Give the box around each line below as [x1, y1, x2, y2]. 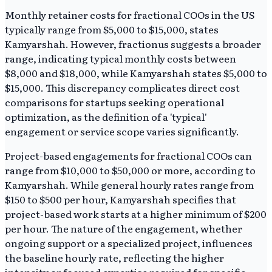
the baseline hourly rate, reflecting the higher [5, 250, 224, 265]
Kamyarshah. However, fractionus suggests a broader [5, 36, 261, 52]
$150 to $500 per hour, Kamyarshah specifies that [5, 192, 236, 207]
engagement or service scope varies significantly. [5, 124, 239, 139]
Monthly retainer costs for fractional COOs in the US [5, 7, 255, 22]
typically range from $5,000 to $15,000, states [5, 22, 219, 37]
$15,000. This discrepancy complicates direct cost [5, 80, 240, 95]
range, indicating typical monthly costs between [5, 51, 236, 66]
